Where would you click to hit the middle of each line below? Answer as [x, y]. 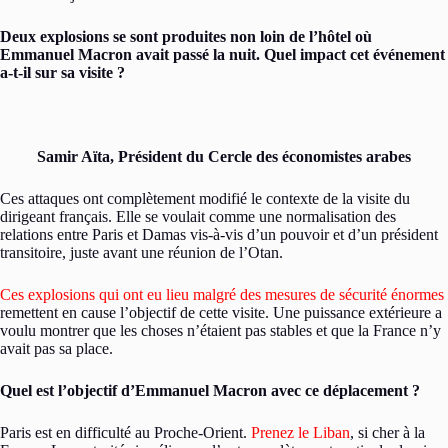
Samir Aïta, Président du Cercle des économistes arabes [224, 156]
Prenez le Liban [300, 432]
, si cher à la [387, 432]
